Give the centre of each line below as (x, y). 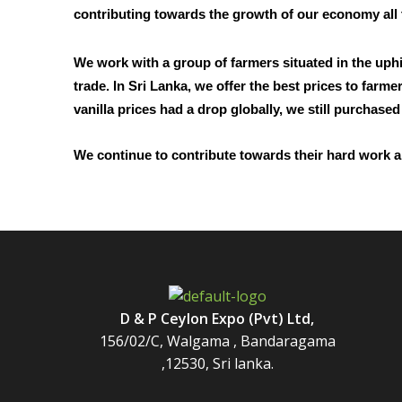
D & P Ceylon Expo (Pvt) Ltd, (218, 319)
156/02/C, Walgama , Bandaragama (217, 341)
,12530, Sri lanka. (217, 364)
